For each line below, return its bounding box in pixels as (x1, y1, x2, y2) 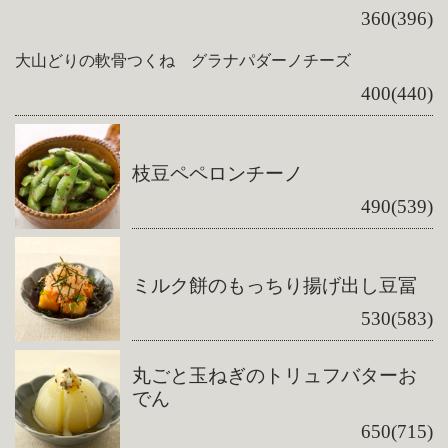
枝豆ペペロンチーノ (132, 162, 304, 184)
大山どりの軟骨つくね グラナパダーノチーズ (15, 51, 352, 69)
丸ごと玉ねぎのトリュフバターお (132, 365, 418, 387)
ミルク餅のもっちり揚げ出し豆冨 (132, 275, 418, 297)
